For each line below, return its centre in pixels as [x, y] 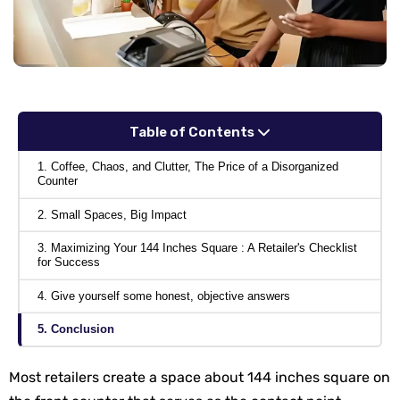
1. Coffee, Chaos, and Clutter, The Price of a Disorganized [188, 167]
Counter [58, 181]
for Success [69, 262]
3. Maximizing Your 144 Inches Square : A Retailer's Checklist [197, 248]
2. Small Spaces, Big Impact [112, 214]
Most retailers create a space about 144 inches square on [200, 378]
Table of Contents [193, 133]
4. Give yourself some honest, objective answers [164, 296]
